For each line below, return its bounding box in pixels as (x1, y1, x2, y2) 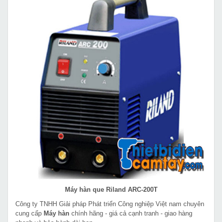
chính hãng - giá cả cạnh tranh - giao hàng (69, 209, 192, 217)
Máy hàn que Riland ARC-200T (64, 185, 158, 193)
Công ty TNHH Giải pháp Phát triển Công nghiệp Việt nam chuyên (15, 200, 204, 208)
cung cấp (15, 209, 44, 217)
